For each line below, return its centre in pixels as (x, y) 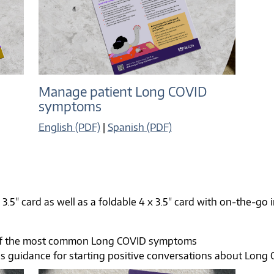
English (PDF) (69, 128)
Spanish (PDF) (139, 128)
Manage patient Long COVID (122, 92)
